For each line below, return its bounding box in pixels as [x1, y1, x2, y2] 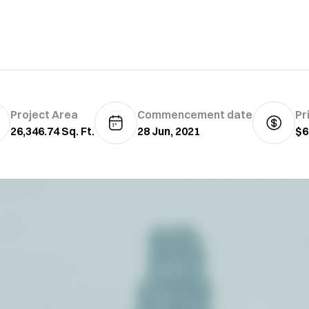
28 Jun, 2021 [137, 124, 200, 139]
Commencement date [137, 108, 252, 122]
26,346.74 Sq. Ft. [10, 124, 94, 139]
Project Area [10, 108, 78, 122]
